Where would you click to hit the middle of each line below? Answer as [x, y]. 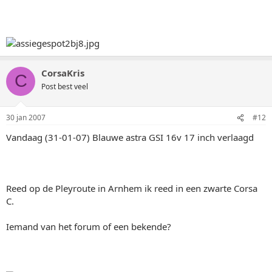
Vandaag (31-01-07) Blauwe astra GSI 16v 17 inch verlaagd [130, 137]
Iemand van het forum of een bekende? [89, 226]
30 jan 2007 [26, 117]
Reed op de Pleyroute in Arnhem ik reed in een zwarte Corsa [132, 188]
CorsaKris [63, 73]
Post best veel [65, 86]
